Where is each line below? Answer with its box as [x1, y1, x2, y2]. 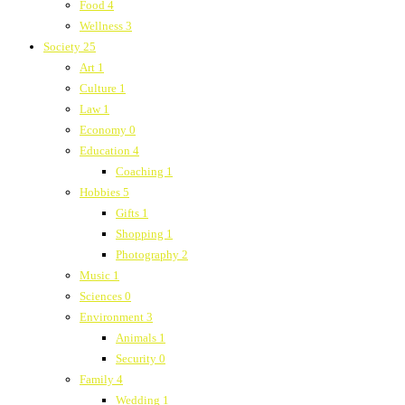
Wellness [80, 18, 126, 33]
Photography [116, 247, 182, 261]
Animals [116, 330, 159, 344]
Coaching [116, 164, 166, 178]
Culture [80, 80, 119, 95]
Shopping [116, 226, 166, 240]
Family [80, 372, 117, 386]
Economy [80, 122, 129, 137]
